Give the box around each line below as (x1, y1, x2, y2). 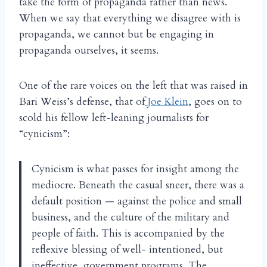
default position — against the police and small (32, 194, 242, 209)
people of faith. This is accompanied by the (32, 226, 225, 241)
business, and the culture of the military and (32, 210, 229, 225)
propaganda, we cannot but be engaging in (19, 27, 214, 42)
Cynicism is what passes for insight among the (32, 162, 239, 176)
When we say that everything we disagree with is (19, 11, 241, 26)
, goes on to (188, 95, 242, 109)
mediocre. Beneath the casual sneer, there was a (32, 178, 244, 193)
